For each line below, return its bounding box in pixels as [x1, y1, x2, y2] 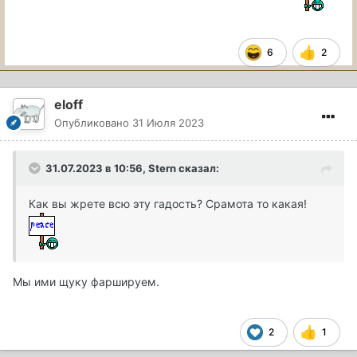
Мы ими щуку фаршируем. [13, 274, 159, 288]
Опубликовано [54, 116, 132, 129]
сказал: [176, 161, 219, 175]
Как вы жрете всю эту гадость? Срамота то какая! [29, 196, 307, 210]
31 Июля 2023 [132, 116, 204, 129]
